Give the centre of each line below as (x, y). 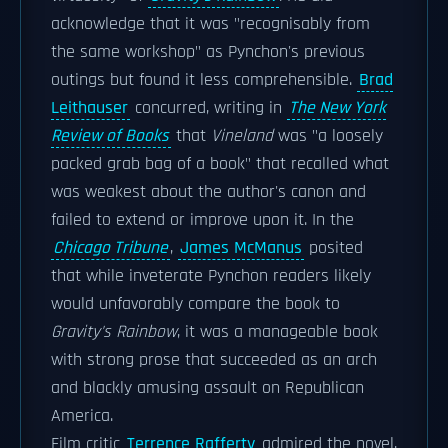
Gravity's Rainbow (114, 332)
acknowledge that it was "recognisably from (210, 24)
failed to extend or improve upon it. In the (202, 220)
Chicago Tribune (110, 248)
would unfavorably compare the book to (195, 304)
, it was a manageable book (277, 332)
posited (333, 248)
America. (82, 416)
